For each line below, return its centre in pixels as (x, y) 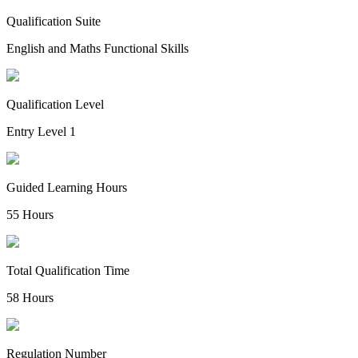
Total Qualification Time (68, 270)
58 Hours (30, 298)
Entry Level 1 (41, 131)
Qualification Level (55, 104)
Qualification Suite (54, 21)
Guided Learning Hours (67, 187)
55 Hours (30, 215)
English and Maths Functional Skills (97, 48)
